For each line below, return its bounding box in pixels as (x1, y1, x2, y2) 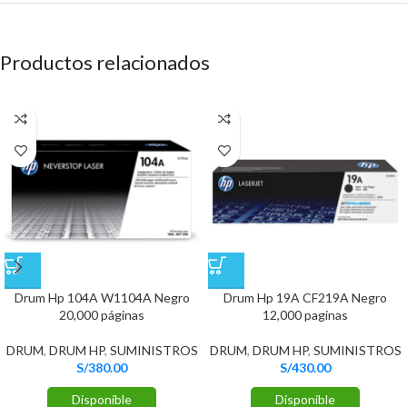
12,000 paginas (263, 306, 348, 323)
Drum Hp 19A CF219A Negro (223, 289, 387, 305)
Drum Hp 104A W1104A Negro (14, 289, 190, 305)
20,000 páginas (59, 306, 144, 323)
